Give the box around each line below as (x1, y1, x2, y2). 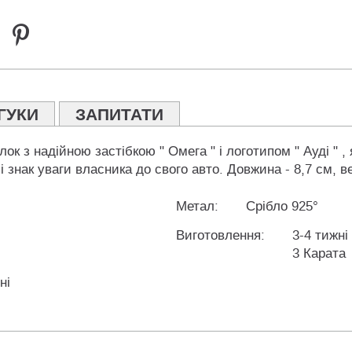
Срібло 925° (246, 198, 318, 215)
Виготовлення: (176, 227, 265, 244)
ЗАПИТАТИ (75, 103, 163, 127)
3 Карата (292, 245, 346, 262)
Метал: (176, 198, 218, 215)
